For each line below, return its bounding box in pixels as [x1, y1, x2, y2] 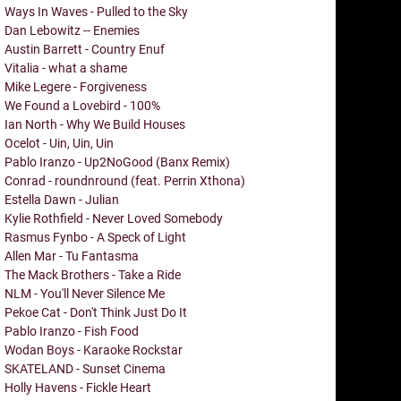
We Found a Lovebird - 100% [4, 98, 160, 113]
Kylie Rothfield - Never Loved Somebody [4, 210, 223, 226]
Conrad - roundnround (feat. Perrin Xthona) [4, 173, 245, 188]
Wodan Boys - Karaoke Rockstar [4, 342, 183, 357]
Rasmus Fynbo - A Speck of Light [4, 229, 186, 244]
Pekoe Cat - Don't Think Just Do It [4, 304, 187, 320]
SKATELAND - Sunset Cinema [4, 361, 166, 376]
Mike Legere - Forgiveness [4, 79, 147, 94]
